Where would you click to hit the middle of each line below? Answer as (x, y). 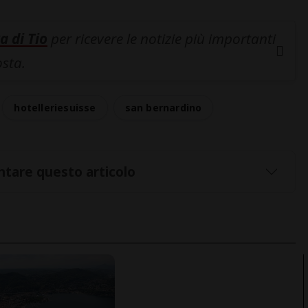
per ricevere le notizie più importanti (162, 39)
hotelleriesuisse (55, 108)
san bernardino (163, 108)
